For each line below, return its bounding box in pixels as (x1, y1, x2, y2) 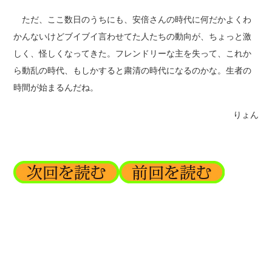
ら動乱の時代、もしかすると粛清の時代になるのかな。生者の (13, 64, 252, 77)
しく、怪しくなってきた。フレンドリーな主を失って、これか (13, 47, 252, 60)
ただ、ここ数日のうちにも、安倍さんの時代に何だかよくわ (13, 13, 252, 26)
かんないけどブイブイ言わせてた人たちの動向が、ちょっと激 (13, 30, 252, 43)
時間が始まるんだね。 (13, 81, 99, 94)
